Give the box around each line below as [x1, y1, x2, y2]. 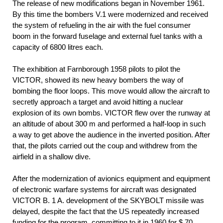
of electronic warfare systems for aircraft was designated [12, 185, 196, 194]
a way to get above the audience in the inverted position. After [12, 130, 210, 139]
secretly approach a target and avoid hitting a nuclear [12, 98, 183, 107]
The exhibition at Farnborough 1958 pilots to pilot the [12, 65, 180, 74]
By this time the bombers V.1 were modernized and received [12, 10, 208, 19]
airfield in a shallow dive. [12, 152, 91, 161]
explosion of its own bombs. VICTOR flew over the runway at [12, 109, 210, 117]
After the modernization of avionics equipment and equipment [12, 174, 210, 183]
